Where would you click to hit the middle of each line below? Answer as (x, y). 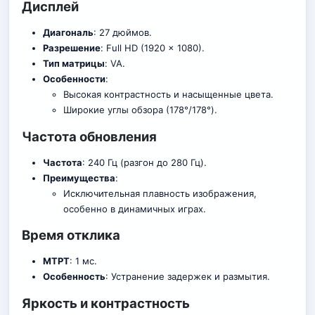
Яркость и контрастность (106, 303)
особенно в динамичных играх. (135, 208)
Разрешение (71, 47)
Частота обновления (89, 136)
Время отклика (71, 235)
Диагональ (68, 32)
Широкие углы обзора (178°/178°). (141, 109)
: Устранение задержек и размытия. (187, 277)
